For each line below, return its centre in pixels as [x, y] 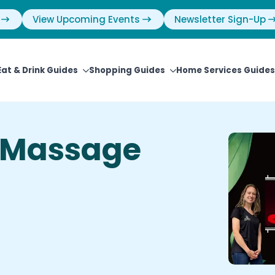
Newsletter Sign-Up [220, 19]
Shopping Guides [127, 70]
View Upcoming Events [86, 19]
